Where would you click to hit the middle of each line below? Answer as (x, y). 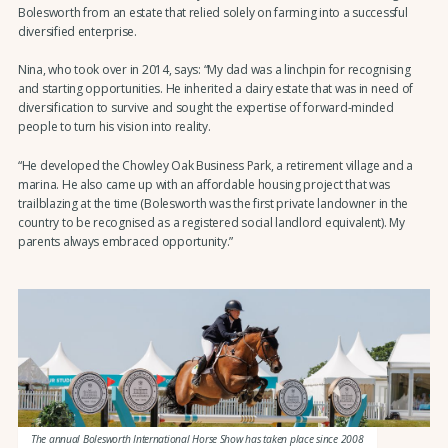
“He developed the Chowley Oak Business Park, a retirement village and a (215, 165)
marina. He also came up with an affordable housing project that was (204, 184)
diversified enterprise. (77, 31)
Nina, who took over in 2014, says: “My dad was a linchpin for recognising (214, 70)
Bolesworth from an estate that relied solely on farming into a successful (212, 12)
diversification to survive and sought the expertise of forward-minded (205, 108)
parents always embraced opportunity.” (125, 241)
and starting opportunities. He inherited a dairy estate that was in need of (215, 89)
